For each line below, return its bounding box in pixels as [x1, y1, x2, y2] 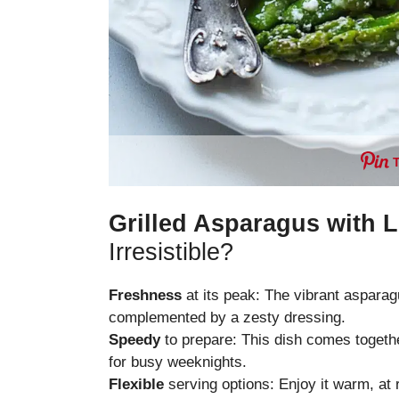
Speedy [109, 330, 160, 348]
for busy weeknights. [109, 353, 247, 370]
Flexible [109, 375, 164, 393]
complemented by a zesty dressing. [109, 308, 346, 326]
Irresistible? [109, 238, 233, 265]
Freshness [109, 286, 182, 304]
